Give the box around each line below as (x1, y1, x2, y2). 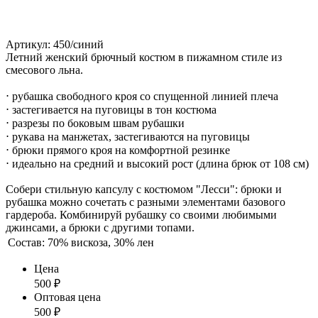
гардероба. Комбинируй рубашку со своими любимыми (6, 208, 277, 221)
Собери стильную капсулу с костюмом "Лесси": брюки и (6, 182, 282, 195)
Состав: (8, 236, 45, 248)
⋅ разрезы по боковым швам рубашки (6, 116, 185, 129)
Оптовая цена (34, 290, 101, 303)
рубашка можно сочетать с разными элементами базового (6, 195, 285, 208)
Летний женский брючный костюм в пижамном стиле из (6, 50, 282, 63)
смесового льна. (6, 63, 83, 76)
